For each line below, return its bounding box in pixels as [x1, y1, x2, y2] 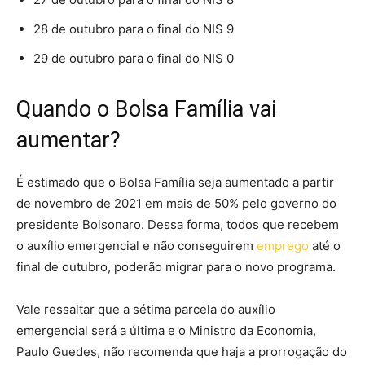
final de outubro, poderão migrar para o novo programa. [16, 258, 336, 275]
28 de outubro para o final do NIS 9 [33, 20, 234, 37]
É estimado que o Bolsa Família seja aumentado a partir [16, 174, 334, 190]
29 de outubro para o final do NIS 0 [33, 50, 234, 66]
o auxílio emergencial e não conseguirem [16, 237, 257, 253]
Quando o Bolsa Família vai [16, 95, 276, 122]
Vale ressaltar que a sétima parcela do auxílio [16, 301, 275, 317]
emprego [257, 237, 309, 253]
